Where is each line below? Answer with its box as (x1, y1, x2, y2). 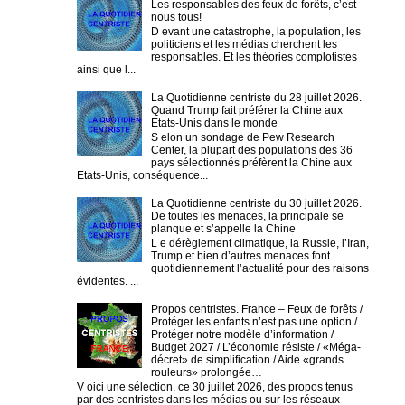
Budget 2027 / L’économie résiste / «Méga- (150, 341, 361, 354)
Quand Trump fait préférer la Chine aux (150, 103, 343, 117)
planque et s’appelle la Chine (150, 221, 296, 235)
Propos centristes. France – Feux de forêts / (150, 303, 363, 316)
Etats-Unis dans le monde (150, 116, 278, 129)
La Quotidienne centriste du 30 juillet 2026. (150, 196, 362, 210)
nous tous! (150, 10, 202, 24)
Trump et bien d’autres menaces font (150, 250, 330, 263)
